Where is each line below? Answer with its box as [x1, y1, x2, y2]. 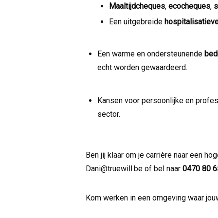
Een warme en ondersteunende [97, 49, 204, 58]
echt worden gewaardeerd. [97, 62, 187, 72]
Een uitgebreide [109, 17, 164, 26]
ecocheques [168, 1, 210, 11]
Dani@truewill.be [86, 163, 143, 173]
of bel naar [143, 163, 182, 173]
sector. [97, 109, 120, 119]
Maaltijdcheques [109, 1, 165, 11]
